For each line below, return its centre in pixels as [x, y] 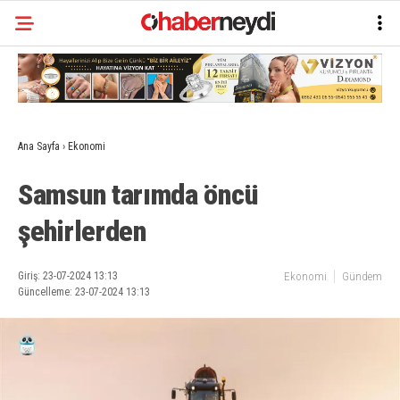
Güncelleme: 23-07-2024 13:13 [84, 292]
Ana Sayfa [39, 147]
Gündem [362, 277]
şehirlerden [82, 232]
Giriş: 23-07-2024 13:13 [68, 276]
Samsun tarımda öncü [138, 195]
